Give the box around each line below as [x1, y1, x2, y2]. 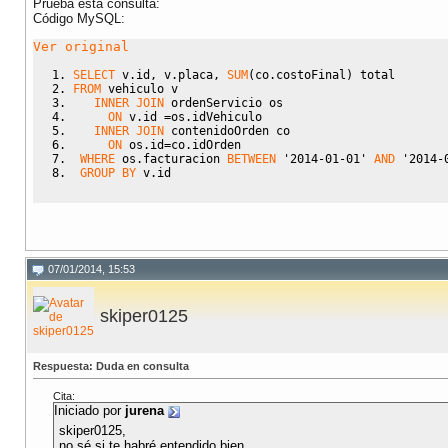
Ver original [33, 39, 129, 55]
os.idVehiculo [171, 109, 269, 124]
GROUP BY [80, 165, 136, 180]
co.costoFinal [255, 67, 346, 82]
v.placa [157, 67, 213, 82]
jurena [125, 403, 164, 419]
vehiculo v [101, 81, 185, 96]
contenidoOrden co [164, 123, 290, 138]
